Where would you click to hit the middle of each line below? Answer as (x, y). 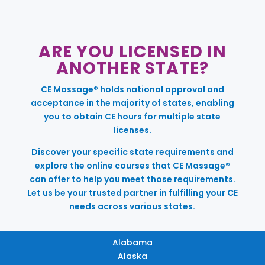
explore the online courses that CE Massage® (132, 165)
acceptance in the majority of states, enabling (132, 103)
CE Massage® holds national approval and (132, 89)
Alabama (132, 242)
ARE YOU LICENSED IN (132, 51)
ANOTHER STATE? (132, 68)
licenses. (132, 130)
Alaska (132, 256)
